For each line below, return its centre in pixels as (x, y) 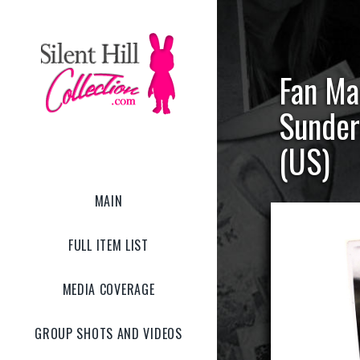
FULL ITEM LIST (108, 245)
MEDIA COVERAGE (108, 289)
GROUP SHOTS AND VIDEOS (108, 333)
